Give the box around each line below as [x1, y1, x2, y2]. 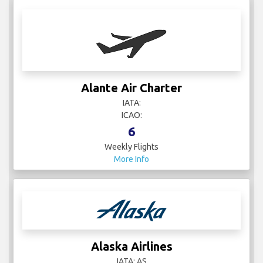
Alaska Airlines [90, 240, 173, 254]
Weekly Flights [104, 142, 159, 152]
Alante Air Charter [81, 81, 182, 95]
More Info [114, 154, 149, 164]
